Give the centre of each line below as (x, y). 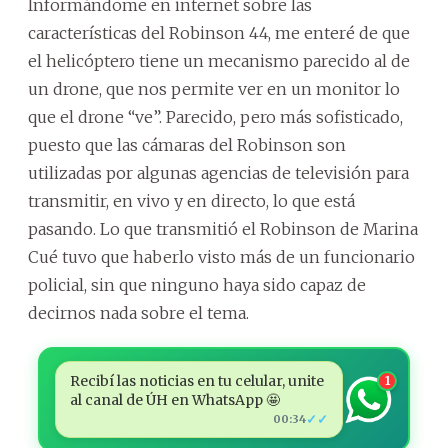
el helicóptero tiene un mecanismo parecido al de (219, 61)
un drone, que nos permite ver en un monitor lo (214, 89)
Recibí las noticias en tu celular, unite (196, 381)
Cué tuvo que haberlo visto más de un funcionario (221, 257)
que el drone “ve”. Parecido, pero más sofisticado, (215, 117)
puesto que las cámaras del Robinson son (187, 145)
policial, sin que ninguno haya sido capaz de (197, 285)
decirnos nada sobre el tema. (138, 313)
